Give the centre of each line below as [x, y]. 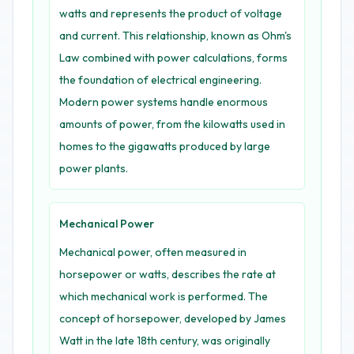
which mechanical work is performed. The [164, 296]
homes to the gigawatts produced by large [165, 146]
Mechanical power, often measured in [153, 252]
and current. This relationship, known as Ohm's [175, 36]
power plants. [94, 168]
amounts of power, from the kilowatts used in [172, 124]
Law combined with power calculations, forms [173, 58]
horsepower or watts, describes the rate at [168, 274]
